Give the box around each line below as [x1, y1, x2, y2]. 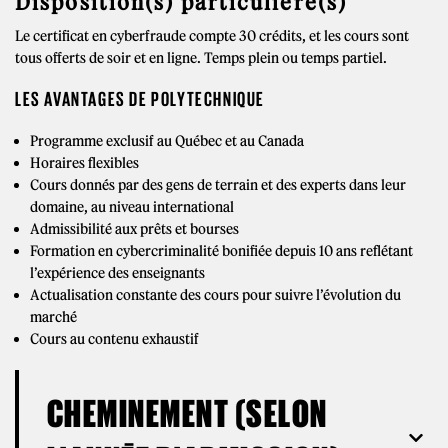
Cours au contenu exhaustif [30, 329, 199, 348]
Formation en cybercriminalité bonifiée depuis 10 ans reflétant [30, 241, 413, 260]
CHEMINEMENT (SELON [47, 391, 328, 435]
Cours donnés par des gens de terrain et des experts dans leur [30, 175, 406, 194]
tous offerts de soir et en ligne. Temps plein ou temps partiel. [15, 48, 387, 67]
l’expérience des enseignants [30, 263, 205, 282]
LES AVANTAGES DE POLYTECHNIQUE [15, 87, 265, 110]
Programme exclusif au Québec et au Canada [30, 131, 304, 150]
